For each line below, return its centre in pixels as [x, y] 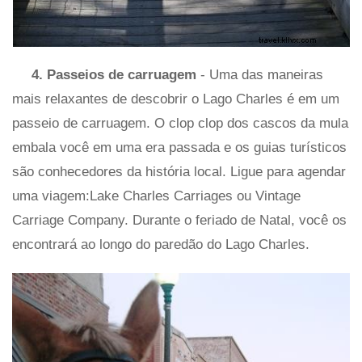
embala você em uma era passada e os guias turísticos [179, 148]
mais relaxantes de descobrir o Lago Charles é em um [176, 99]
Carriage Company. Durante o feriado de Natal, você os [179, 221]
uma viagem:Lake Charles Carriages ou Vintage [156, 196]
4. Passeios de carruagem [116, 75]
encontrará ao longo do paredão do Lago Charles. [161, 245]
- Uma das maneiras [262, 75]
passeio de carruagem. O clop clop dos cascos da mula [180, 124]
